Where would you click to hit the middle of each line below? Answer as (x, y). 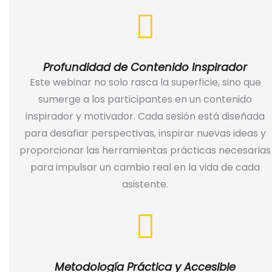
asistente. (145, 185)
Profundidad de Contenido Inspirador (145, 67)
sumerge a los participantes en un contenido (145, 100)
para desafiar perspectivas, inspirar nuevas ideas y (145, 134)
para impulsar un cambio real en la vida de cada (145, 168)
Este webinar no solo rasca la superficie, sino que (145, 83)
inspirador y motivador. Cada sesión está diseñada (145, 117)
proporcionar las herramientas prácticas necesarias (145, 151)
